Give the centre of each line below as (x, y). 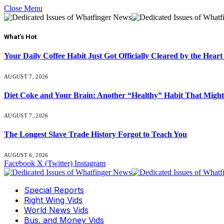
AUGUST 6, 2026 (26, 155)
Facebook (19, 163)
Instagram (90, 163)
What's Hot (20, 37)
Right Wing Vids (53, 200)
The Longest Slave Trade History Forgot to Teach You (95, 134)
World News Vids (56, 210)
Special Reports (54, 190)
